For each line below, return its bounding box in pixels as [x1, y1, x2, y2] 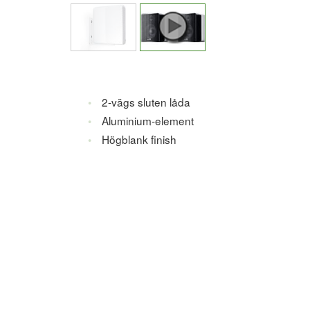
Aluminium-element [101, 112, 194, 128]
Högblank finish [101, 131, 176, 147]
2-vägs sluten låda [101, 93, 190, 109]
